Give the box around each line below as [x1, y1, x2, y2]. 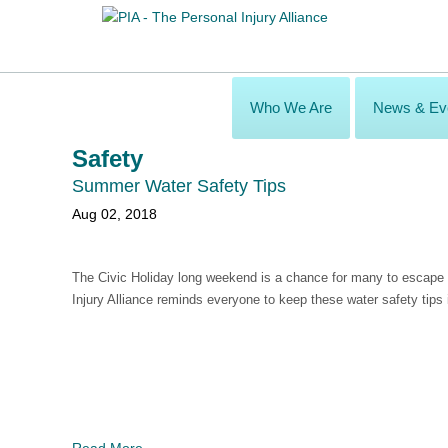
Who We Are [250, 99, 332, 116]
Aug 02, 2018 [72, 206, 157, 222]
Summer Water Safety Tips [72, 176, 286, 196]
